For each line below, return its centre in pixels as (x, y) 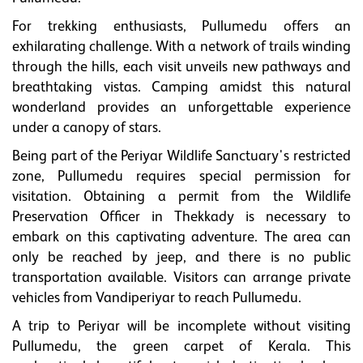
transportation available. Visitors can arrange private (181, 278)
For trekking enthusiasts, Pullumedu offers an (181, 27)
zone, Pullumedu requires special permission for (181, 177)
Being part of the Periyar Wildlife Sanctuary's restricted (181, 156)
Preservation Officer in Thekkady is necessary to (181, 217)
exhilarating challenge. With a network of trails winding (181, 47)
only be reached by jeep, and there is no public (181, 258)
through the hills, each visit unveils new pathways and (181, 67)
